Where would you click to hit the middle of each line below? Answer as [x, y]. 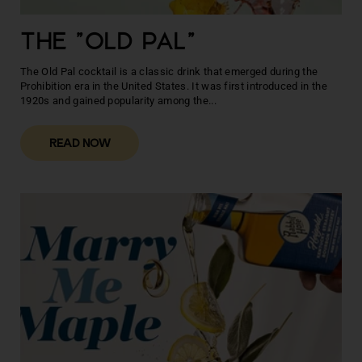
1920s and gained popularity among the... [118, 101]
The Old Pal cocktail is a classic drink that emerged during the [169, 72]
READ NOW [80, 144]
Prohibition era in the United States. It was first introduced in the [174, 86]
